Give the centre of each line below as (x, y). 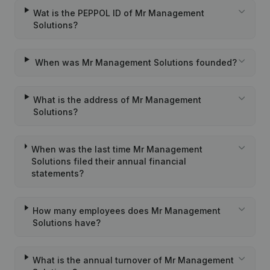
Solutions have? (66, 223)
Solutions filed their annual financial (108, 161)
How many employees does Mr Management (126, 211)
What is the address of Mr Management (118, 100)
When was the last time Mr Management (117, 149)
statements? (57, 173)
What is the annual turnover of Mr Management (133, 260)
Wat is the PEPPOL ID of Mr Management (119, 13)
